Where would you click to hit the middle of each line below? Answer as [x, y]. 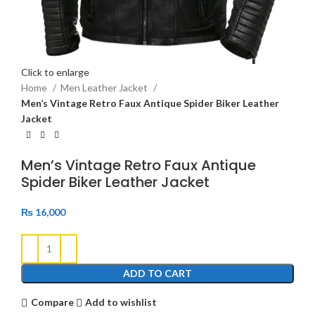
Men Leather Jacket [105, 88]
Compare [52, 302]
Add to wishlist [121, 302]
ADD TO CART [157, 273]
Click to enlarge [55, 72]
